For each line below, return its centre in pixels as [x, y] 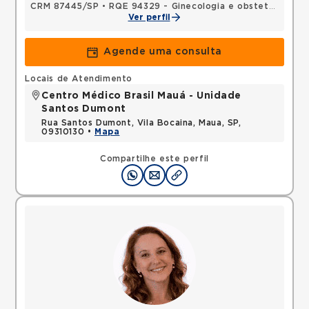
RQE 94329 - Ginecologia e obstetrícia [189, 6]
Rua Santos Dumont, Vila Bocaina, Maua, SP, [141, 123]
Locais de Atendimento [79, 79]
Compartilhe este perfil [154, 159]
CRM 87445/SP [65, 6]
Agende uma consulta [163, 52]
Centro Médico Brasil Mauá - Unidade [142, 96]
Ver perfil [149, 17]
